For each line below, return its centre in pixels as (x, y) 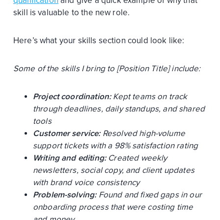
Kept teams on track (149, 96)
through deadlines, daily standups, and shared (119, 109)
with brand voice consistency (86, 182)
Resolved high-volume (143, 133)
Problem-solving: (65, 194)
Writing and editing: (69, 158)
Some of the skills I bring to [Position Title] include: (107, 68)
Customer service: (67, 133)
